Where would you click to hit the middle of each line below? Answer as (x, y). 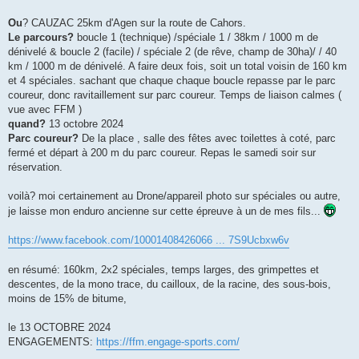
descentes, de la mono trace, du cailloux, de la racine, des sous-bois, (169, 284)
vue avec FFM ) (45, 110)
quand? (27, 124)
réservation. (35, 167)
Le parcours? (41, 38)
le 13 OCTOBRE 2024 (59, 328)
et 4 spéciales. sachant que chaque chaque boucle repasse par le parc (172, 81)
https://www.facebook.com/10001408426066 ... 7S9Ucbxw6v (149, 240)
